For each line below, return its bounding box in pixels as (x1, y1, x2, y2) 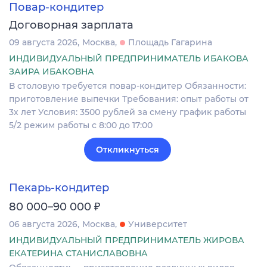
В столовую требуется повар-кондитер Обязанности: (9, 80, 246, 92)
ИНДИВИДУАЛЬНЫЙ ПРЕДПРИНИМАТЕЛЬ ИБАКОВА (9, 53, 249, 64)
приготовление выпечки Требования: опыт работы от (9, 94, 249, 105)
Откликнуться (96, 144, 159, 156)
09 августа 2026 (9, 37, 77, 48)
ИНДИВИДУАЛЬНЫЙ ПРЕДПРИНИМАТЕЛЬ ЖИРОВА (9, 234, 244, 246)
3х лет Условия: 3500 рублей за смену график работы (9, 107, 246, 118)
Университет (128, 218, 187, 229)
